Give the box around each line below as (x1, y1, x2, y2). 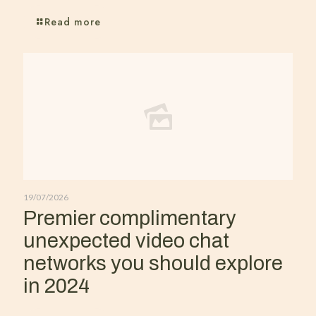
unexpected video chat (23, 230, 229, 253)
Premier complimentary (23, 207, 236, 230)
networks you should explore (23, 253, 283, 275)
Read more (44, 15, 101, 30)
